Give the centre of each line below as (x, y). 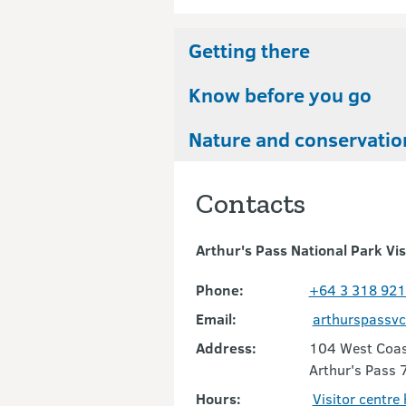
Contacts (250, 204)
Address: (226, 348)
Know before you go (280, 95)
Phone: (219, 290)
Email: (216, 319)
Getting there (249, 50)
